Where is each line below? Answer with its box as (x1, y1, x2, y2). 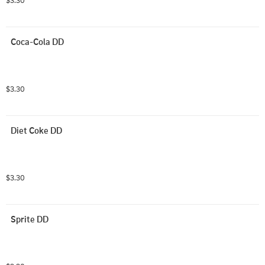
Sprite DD (11, 213, 49, 225)
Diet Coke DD (11, 124, 62, 136)
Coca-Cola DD (11, 35, 64, 47)
